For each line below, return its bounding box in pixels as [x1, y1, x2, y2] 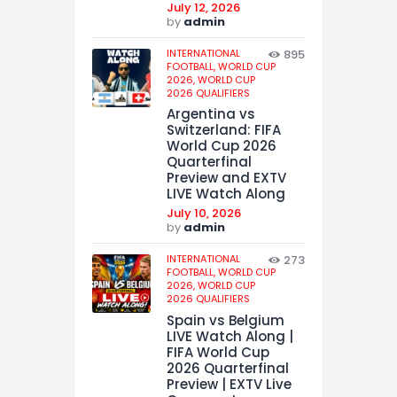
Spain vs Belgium [167, 311, 284, 331]
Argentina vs [167, 105, 255, 124]
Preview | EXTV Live [167, 375, 292, 394]
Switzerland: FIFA [167, 121, 281, 140]
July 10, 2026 [167, 205, 241, 222]
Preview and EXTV [167, 168, 286, 188]
